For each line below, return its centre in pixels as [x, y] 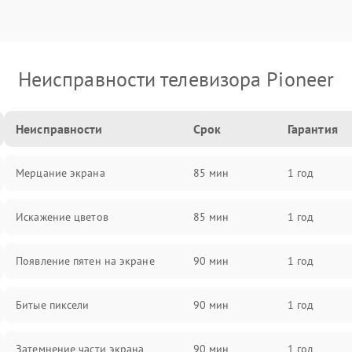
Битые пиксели [53, 305]
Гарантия [312, 129]
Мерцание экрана [60, 173]
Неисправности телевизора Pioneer [176, 79]
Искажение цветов [62, 217]
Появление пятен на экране [85, 261]
